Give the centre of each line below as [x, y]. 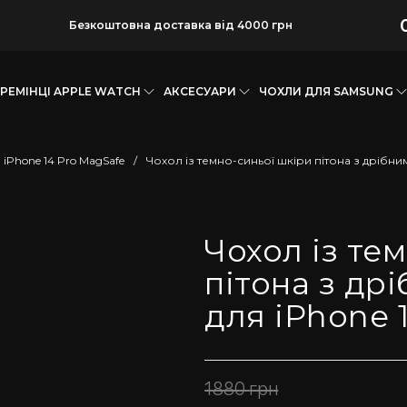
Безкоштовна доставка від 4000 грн [180, 25]
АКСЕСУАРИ [199, 91]
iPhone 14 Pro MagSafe [64, 160]
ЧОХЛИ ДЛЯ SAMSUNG [326, 91]
